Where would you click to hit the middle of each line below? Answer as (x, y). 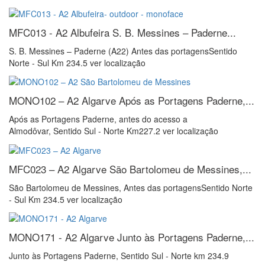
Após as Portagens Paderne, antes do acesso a (98, 119)
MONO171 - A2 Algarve (63, 237)
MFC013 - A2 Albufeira (61, 32)
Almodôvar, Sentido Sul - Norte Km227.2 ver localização (114, 131)
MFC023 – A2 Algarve (59, 169)
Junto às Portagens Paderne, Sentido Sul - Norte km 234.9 (119, 255)
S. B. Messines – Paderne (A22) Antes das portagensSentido (123, 51)
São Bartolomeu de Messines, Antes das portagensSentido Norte (131, 187)
